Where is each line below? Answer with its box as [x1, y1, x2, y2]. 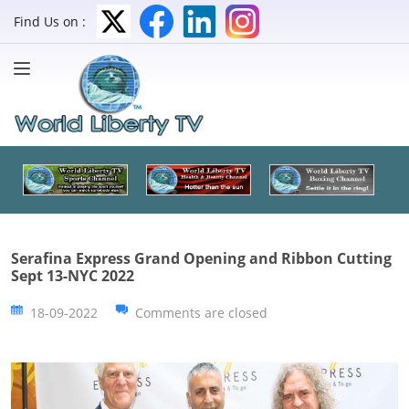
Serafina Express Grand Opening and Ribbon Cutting [11, 247, 392, 268]
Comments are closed [135, 303, 267, 321]
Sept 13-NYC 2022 [11, 265, 134, 286]
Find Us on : [14, 13, 86, 30]
